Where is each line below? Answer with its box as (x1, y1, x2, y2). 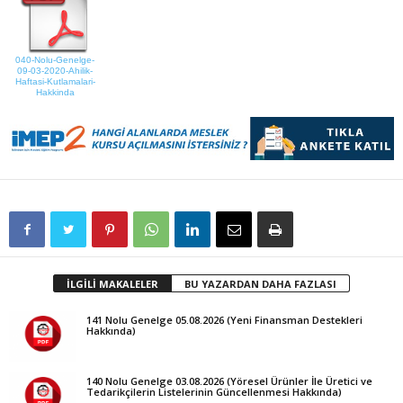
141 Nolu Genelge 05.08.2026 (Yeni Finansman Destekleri (86, 313, 363, 327)
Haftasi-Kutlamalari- (14, 76, 95, 86)
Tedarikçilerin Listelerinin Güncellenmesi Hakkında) (86, 385, 342, 399)
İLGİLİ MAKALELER (67, 277, 158, 291)
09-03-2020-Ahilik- (17, 66, 94, 76)
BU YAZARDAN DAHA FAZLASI (184, 277, 336, 291)
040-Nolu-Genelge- (15, 55, 95, 65)
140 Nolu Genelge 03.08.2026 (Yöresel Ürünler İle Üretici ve (86, 374, 372, 389)
